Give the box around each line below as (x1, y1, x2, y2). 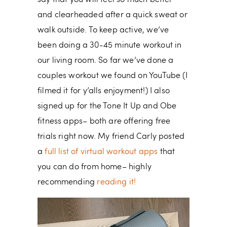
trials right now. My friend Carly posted (37, 133, 185, 141)
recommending (37, 178, 97, 187)
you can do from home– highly (37, 163, 152, 172)
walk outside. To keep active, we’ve (37, 26, 169, 35)
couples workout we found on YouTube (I (37, 72, 187, 81)
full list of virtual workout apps (45, 148, 158, 157)
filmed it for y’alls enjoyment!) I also (37, 87, 170, 96)
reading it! (97, 178, 136, 187)
